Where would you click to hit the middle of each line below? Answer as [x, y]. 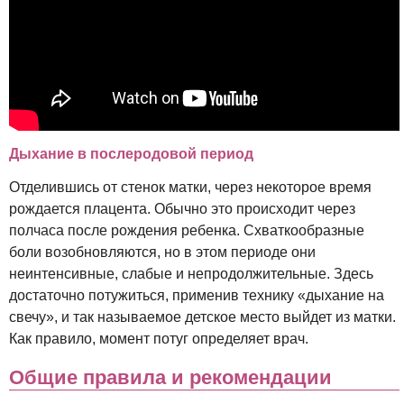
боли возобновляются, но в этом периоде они [162, 252]
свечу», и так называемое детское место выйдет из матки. [202, 317]
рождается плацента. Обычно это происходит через [182, 209]
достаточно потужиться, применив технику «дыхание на [197, 296]
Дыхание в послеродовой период [131, 154]
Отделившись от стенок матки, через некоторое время [190, 188]
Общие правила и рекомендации [170, 378]
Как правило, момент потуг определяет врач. [159, 339]
